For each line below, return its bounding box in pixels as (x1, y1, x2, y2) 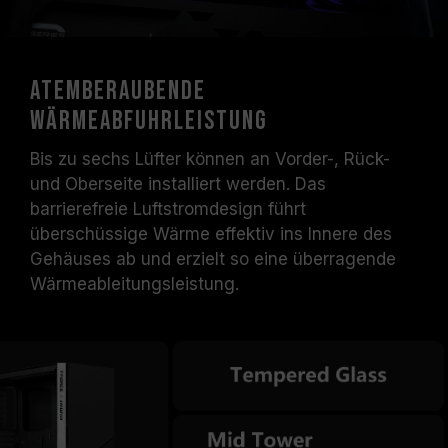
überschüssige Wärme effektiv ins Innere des (30, 224, 392, 244)
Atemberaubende (30, 76, 206, 107)
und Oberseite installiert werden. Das (30, 174, 326, 194)
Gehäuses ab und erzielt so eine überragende (30, 249, 396, 269)
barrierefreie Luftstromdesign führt (30, 199, 306, 219)
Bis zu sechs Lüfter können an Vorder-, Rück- (30, 149, 390, 169)
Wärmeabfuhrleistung (30, 106, 268, 137)
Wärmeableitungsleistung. (30, 274, 239, 294)
